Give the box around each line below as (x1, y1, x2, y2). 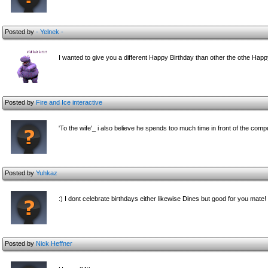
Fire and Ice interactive (36, 99, 102, 106)
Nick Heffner (36, 240, 72, 247)
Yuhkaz (36, 169, 57, 176)
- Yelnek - (36, 28, 63, 35)
